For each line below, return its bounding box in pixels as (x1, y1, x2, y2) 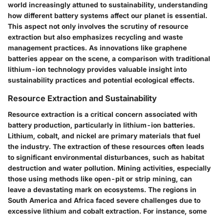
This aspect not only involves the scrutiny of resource (8, 22, 188, 31)
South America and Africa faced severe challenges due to (8, 196, 200, 204)
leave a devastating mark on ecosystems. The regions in (8, 185, 197, 194)
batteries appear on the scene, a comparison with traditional (8, 54, 210, 63)
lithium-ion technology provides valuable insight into (8, 65, 187, 74)
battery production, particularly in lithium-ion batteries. (8, 120, 195, 129)
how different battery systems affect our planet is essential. (8, 11, 207, 20)
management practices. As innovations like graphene (8, 44, 187, 52)
